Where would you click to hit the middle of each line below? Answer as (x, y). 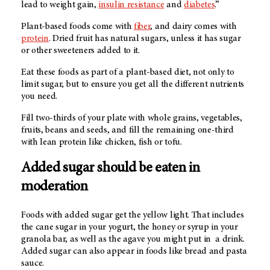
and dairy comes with (195, 26)
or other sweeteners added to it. (80, 50)
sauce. (33, 264)
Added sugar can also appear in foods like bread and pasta (134, 252)
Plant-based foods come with (78, 26)
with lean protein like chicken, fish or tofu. (102, 142)
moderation (55, 188)
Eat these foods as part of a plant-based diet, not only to (128, 72)
